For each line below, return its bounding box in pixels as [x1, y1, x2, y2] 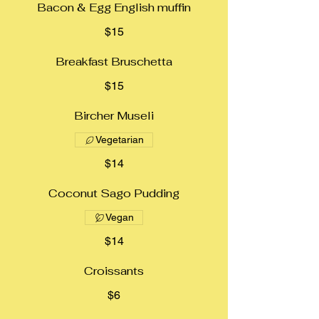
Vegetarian [95, 134, 144, 146]
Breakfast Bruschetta [56, 54, 172, 70]
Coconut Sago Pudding [48, 186, 179, 202]
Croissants [84, 263, 144, 279]
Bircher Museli [74, 108, 154, 124]
